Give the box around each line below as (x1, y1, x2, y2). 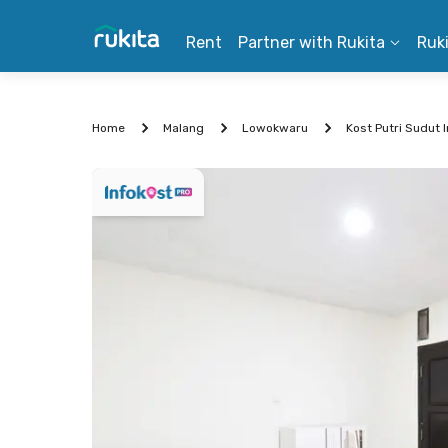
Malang (163, 121, 204, 135)
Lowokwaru (242, 121, 308, 135)
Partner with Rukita (238, 33, 385, 52)
